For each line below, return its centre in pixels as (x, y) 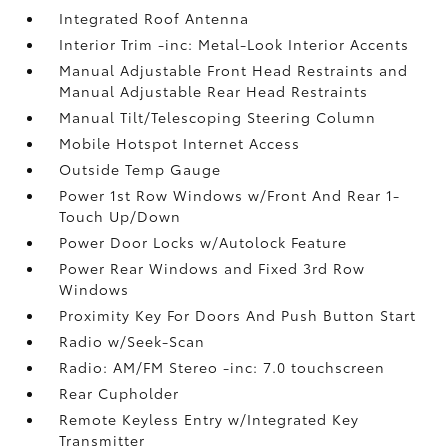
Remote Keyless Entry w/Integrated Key (209, 418)
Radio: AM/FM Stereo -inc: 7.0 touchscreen (222, 366)
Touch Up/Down (120, 215)
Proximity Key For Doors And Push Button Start (238, 314)
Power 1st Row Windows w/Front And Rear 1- (230, 194)
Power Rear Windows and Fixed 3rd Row (212, 267)
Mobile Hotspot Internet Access (180, 142)
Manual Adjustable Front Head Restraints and (234, 69)
